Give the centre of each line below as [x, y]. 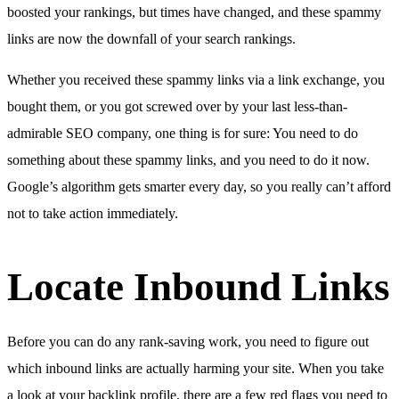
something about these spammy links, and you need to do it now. [188, 160]
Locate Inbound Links [199, 287]
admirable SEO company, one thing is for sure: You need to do [183, 134]
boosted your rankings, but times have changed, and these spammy [194, 12]
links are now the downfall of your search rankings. [151, 39]
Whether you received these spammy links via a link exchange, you [196, 80]
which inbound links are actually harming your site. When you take [195, 368]
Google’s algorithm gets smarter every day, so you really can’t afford [199, 187]
